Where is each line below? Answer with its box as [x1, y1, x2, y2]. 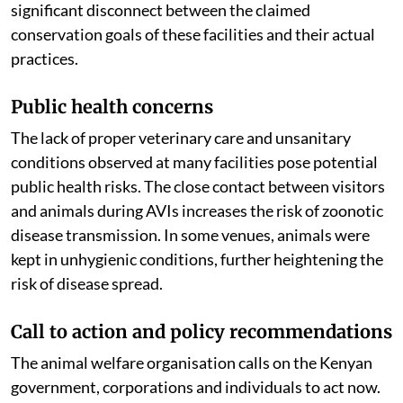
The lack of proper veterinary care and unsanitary [11, 163, 351, 184]
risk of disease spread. [11, 309, 163, 329]
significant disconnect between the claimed [11, 35, 310, 56]
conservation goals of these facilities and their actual [11, 59, 375, 80]
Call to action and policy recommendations [11, 355, 392, 379]
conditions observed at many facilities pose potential [11, 187, 378, 208]
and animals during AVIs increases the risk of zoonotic [11, 236, 383, 256]
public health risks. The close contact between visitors [11, 211, 385, 232]
